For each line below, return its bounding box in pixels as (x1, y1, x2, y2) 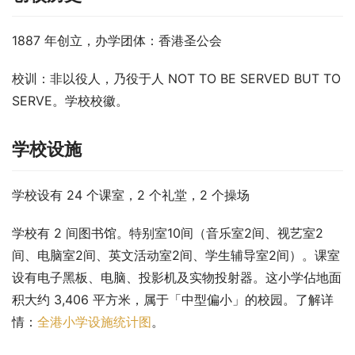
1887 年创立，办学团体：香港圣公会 (12, 32, 222, 48)
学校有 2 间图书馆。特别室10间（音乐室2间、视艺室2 (12, 224, 323, 241)
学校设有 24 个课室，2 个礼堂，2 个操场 (12, 186, 250, 203)
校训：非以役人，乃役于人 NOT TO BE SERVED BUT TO (12, 70, 341, 86)
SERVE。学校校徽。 (12, 92, 128, 109)
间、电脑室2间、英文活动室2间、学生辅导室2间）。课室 (12, 246, 340, 263)
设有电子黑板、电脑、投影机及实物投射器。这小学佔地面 (12, 269, 342, 285)
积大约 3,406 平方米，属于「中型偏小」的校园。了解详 (12, 291, 334, 307)
